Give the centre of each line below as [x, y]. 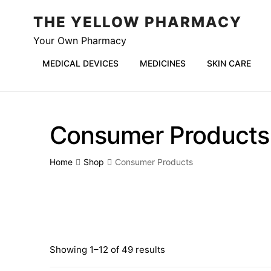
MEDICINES [163, 64]
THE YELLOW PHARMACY [138, 22]
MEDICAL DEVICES [80, 64]
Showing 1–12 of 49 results [107, 250]
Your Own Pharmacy [80, 41]
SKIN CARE [229, 64]
